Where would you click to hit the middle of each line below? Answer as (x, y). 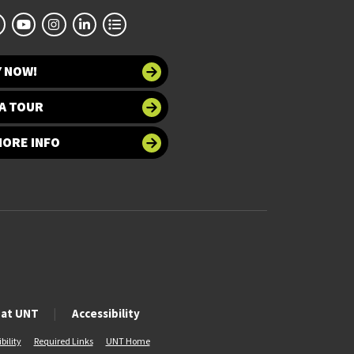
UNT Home (128, 341)
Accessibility (105, 314)
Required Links (63, 341)
